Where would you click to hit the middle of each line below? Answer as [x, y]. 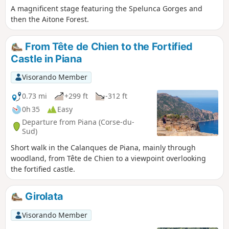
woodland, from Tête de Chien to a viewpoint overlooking [108, 158]
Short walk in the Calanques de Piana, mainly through [103, 147]
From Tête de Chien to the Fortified [108, 47]
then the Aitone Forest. [50, 19]
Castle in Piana [47, 59]
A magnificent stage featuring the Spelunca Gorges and [107, 9]
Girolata [43, 196]
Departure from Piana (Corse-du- [78, 122]
